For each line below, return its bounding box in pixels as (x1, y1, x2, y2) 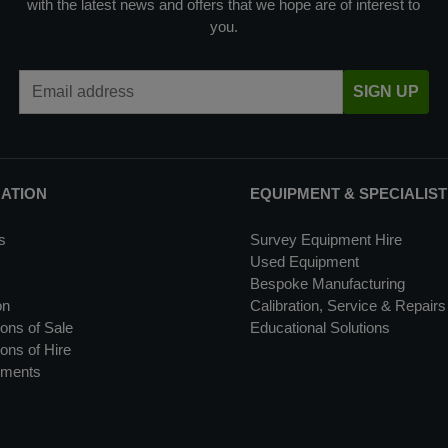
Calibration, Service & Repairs (249, 297, 446, 314)
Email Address (222, 71, 318, 88)
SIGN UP (352, 83, 419, 100)
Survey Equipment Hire (249, 231, 402, 248)
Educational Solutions (249, 319, 390, 336)
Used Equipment (249, 253, 359, 270)
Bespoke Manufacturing (249, 275, 405, 292)
